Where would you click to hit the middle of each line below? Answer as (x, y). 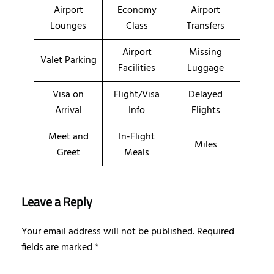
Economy (137, 10)
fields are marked (58, 247)
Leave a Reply (57, 201)
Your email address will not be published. (108, 231)
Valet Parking (68, 60)
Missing (206, 52)
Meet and (68, 137)
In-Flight (137, 137)
